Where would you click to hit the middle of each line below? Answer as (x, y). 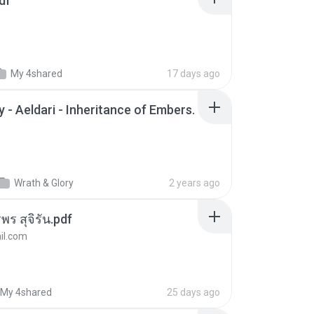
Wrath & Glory (44, 183)
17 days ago (193, 74)
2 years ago (194, 183)
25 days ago (193, 292)
